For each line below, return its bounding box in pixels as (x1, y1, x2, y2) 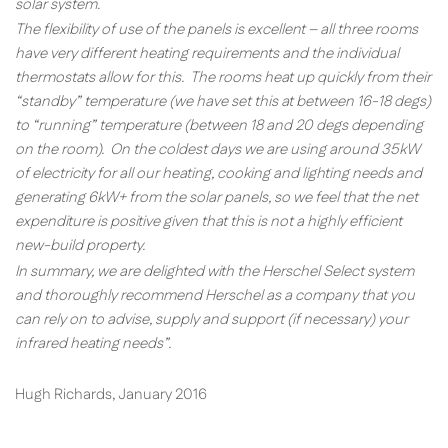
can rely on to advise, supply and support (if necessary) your (15, 308, 408, 330)
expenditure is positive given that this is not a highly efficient (15, 211, 402, 233)
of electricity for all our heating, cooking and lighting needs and (15, 163, 422, 185)
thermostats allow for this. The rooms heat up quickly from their (15, 67, 431, 89)
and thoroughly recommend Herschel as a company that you (15, 284, 415, 306)
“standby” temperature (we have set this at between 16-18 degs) (15, 91, 431, 113)
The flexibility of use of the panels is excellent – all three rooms (15, 19, 418, 41)
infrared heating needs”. (15, 332, 171, 354)
